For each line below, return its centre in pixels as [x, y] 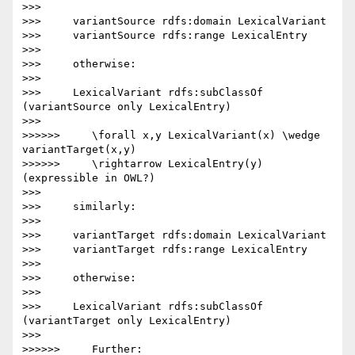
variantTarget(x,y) [79, 150]
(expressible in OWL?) [89, 178]
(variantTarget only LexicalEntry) [127, 321]
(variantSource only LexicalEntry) [127, 107]
